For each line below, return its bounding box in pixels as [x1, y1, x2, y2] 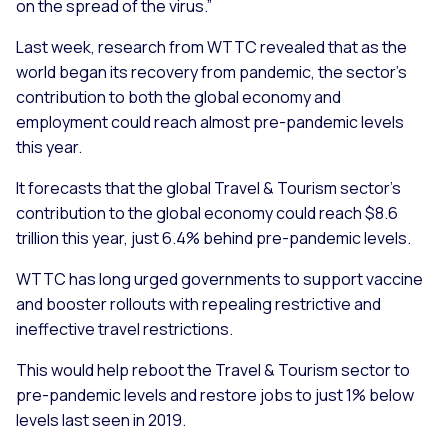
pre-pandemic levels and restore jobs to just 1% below [16, 383, 414, 406]
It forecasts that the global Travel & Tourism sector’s [16, 176, 401, 199]
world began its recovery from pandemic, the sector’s [16, 60, 407, 83]
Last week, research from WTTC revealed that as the [16, 35, 407, 58]
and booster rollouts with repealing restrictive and [16, 292, 381, 315]
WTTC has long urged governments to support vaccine [16, 267, 423, 290]
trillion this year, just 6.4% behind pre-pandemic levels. [16, 226, 411, 249]
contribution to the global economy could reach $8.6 [16, 201, 398, 224]
